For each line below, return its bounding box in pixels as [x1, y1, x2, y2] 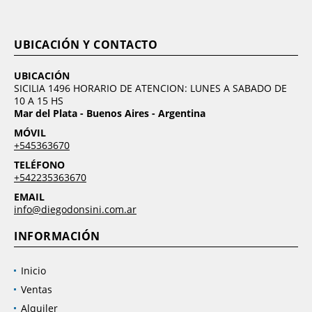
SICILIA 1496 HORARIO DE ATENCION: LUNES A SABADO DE [14, 81, 287, 95]
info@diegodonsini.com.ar [14, 203, 136, 217]
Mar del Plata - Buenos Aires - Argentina [14, 107, 205, 120]
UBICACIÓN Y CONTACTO [14, 37, 157, 53]
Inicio [21, 264, 46, 278]
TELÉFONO [14, 158, 65, 172]
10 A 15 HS [14, 94, 63, 108]
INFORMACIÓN [14, 228, 100, 244]
